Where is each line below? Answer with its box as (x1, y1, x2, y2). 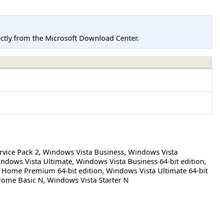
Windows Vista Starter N (47, 174, 129, 185)
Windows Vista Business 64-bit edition (76, 156, 204, 166)
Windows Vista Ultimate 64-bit (106, 165, 208, 175)
